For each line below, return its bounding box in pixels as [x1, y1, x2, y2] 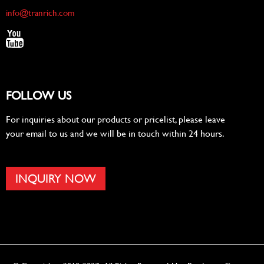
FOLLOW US [6, 86, 71, 104]
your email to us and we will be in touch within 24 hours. [6, 126, 225, 140]
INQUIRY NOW [15, 169, 96, 187]
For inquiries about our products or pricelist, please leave [6, 111, 225, 126]
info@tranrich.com [6, 6, 75, 19]
